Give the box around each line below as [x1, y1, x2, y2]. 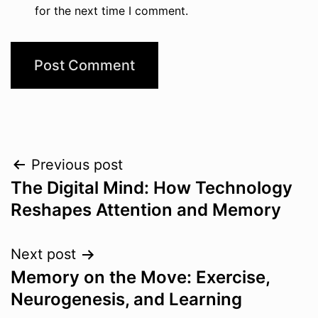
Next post [11, 246, 76, 263]
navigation [10, 185, 134, 217]
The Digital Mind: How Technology [11, 177, 292, 199]
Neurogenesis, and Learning [11, 289, 242, 310]
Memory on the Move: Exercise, [11, 267, 270, 288]
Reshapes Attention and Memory [11, 199, 281, 221]
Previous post [31, 156, 123, 174]
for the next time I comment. [34, 4, 188, 18]
